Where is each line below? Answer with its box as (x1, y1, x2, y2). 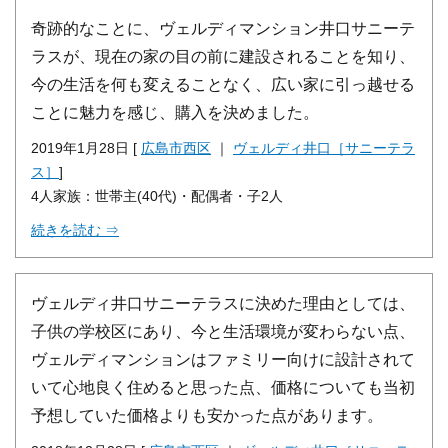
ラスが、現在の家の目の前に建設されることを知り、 (31, 46, 415, 65)
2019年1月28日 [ (31, 139, 141, 156)
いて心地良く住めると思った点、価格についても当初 (31, 377, 415, 396)
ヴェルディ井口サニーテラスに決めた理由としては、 (31, 293, 415, 312)
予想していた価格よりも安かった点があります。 (31, 405, 383, 424)
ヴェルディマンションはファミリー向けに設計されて (31, 349, 415, 368)
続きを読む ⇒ (31, 221, 119, 238)
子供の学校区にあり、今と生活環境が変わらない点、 (31, 321, 415, 340)
